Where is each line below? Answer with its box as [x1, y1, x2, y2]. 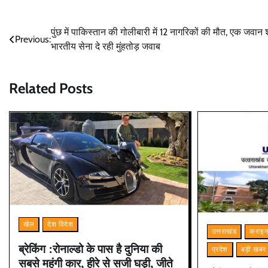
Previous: [15, 33, 51, 45]
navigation [8, 48, 73, 66]
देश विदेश [47, 220, 73, 229]
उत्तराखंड [211, 227, 237, 236]
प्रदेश [211, 245, 228, 254]
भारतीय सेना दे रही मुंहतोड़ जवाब [51, 41, 160, 53]
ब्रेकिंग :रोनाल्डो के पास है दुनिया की [19, 241, 162, 257]
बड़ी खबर [240, 245, 266, 254]
